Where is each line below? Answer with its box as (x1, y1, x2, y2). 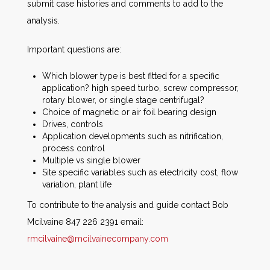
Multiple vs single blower (42, 155, 140, 165)
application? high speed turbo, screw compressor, (42, 83, 239, 93)
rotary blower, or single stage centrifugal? (42, 95, 204, 105)
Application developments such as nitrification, (42, 131, 223, 141)
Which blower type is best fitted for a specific (42, 71, 219, 81)
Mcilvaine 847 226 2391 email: (27, 217, 143, 227)
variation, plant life (42, 180, 111, 189)
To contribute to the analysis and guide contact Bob (27, 200, 228, 210)
